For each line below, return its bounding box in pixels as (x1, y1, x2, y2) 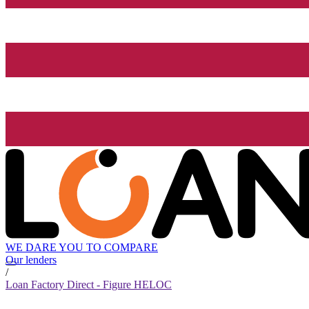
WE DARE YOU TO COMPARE (6, 241, 158, 254)
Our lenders (6, 254, 57, 266)
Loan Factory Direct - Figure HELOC (6, 279, 172, 291)
